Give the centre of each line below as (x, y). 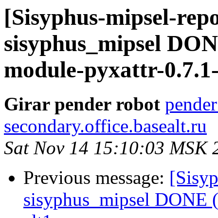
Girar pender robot (82, 104)
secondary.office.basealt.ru (105, 126)
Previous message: (96, 178)
